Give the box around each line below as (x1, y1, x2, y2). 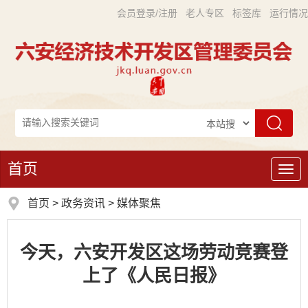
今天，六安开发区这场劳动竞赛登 (20, 242, 288, 263)
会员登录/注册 (117, 8, 177, 19)
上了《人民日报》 (82, 265, 225, 287)
